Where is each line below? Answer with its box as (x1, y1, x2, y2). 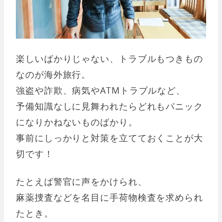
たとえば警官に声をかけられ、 (16, 175, 147, 188)
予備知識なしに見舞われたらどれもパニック (16, 100, 203, 112)
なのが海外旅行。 (16, 68, 91, 81)
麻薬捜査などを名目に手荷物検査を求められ (16, 191, 203, 204)
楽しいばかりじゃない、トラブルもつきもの (16, 53, 203, 65)
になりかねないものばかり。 (16, 116, 138, 128)
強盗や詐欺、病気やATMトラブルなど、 (16, 84, 186, 97)
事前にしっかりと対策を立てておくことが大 (16, 132, 203, 144)
